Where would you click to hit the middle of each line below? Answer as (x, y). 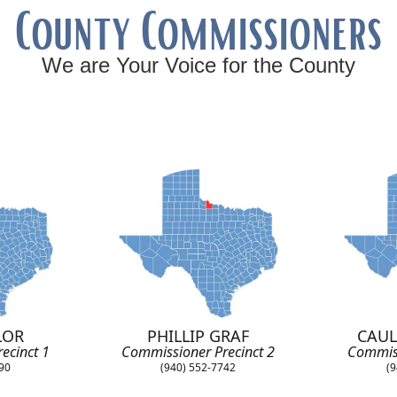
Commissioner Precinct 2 (198, 352)
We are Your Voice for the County (198, 66)
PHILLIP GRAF (198, 336)
